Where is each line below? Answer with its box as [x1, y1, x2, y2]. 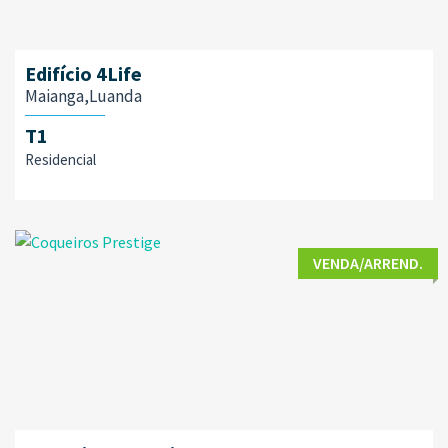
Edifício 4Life [25, 61, 142, 86]
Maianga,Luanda [25, 85, 142, 107]
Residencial [25, 150, 96, 169]
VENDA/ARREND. [313, 253, 423, 273]
